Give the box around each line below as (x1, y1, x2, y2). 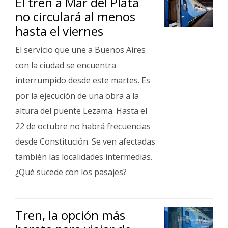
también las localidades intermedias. (15, 151, 152, 162)
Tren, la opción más (15, 207, 125, 223)
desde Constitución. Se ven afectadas (15, 136, 155, 147)
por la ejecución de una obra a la (15, 90, 139, 101)
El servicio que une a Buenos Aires (15, 44, 146, 55)
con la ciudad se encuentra (15, 60, 116, 71)
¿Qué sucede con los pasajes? (15, 166, 127, 178)
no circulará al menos (15, 8, 135, 25)
